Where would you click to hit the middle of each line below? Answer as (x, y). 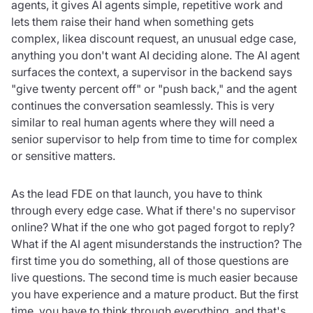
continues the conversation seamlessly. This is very (143, 105)
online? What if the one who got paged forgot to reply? (153, 227)
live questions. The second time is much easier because (154, 277)
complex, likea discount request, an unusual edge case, (154, 38)
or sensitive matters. (63, 155)
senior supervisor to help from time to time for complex (154, 139)
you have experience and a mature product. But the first (155, 294)
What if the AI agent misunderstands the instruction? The (156, 243)
